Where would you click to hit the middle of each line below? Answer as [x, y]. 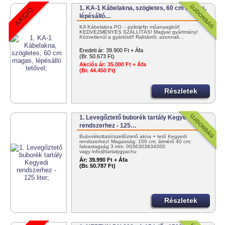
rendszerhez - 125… [108, 126]
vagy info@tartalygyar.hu [109, 152]
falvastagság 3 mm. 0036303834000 [123, 147]
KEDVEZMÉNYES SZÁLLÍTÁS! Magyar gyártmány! [139, 32]
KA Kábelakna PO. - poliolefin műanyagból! [130, 27]
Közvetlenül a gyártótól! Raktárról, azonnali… [132, 37]
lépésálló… [95, 16]
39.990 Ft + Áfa [108, 160]
